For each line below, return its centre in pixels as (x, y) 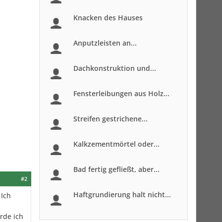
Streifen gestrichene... (111, 119)
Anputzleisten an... (105, 43)
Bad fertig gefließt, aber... (116, 169)
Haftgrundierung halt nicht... (122, 194)
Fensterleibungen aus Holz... (121, 93)
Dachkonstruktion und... (115, 68)
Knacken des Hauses (108, 18)
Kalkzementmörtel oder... (116, 144)
